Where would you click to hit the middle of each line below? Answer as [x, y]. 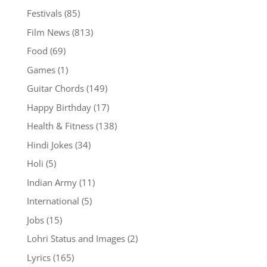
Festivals [44, 13]
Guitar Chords [55, 89]
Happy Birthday [59, 107]
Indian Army [52, 182]
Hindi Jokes [49, 145]
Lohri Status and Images [76, 239]
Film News [48, 32]
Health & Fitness [60, 126]
